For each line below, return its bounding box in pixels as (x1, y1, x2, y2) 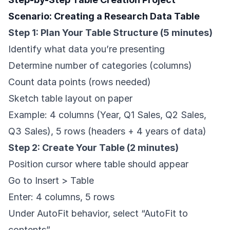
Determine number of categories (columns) (8, 60, 192, 71)
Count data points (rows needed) (8, 76, 151, 88)
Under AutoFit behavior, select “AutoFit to (8, 208, 188, 219)
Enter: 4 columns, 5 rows (8, 191, 114, 203)
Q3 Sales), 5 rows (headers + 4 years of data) (8, 126, 206, 137)
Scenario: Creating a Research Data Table (8, 11, 200, 22)
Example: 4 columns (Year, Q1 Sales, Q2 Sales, (8, 109, 206, 121)
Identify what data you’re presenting (8, 44, 165, 55)
